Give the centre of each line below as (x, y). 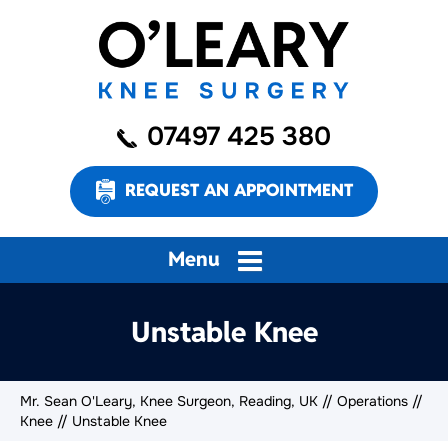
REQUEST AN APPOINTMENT (239, 190)
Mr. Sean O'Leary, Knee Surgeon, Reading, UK (169, 400)
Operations (372, 400)
